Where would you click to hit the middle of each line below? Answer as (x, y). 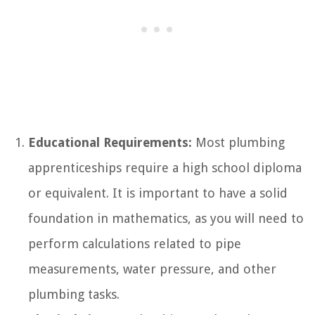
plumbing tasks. (74, 294)
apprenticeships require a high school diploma (165, 167)
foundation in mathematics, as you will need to (166, 218)
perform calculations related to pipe (135, 243)
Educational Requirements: (110, 142)
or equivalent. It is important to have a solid (158, 193)
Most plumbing (238, 142)
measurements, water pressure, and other (152, 269)
